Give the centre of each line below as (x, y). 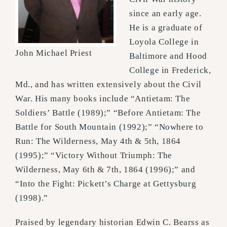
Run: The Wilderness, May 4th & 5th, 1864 (98, 141)
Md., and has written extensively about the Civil (108, 84)
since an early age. (165, 13)
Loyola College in (164, 42)
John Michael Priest (54, 53)
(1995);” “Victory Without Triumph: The (94, 155)
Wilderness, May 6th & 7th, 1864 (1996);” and (105, 169)
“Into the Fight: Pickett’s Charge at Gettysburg (106, 183)
